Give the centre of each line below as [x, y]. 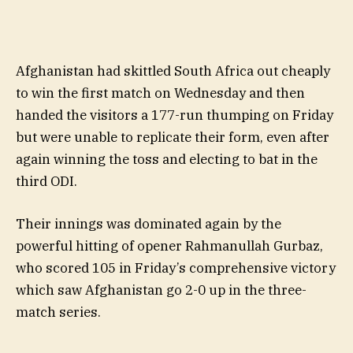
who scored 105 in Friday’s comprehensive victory [176, 268]
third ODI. [46, 181]
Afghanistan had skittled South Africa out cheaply [173, 71]
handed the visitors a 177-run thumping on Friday [175, 115]
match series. [58, 312]
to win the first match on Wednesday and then [160, 93]
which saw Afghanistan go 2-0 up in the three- [161, 290]
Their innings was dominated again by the [149, 223]
